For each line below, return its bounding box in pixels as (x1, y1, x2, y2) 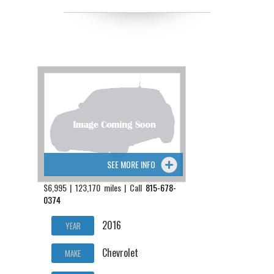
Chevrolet (102, 245, 138, 261)
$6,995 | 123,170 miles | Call (43, 180, 146, 194)
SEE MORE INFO (106, 157, 155, 171)
